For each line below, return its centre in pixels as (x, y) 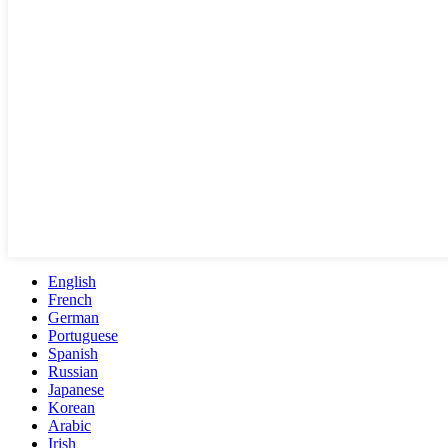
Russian (73, 372)
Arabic (69, 426)
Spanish (73, 354)
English (72, 282)
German (73, 318)
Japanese (76, 390)
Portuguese (83, 336)
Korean (71, 408)
